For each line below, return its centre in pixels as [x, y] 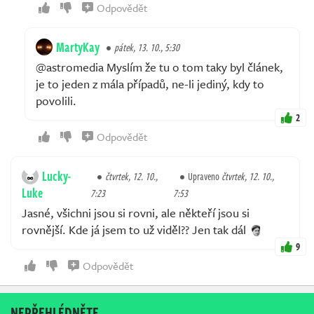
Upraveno [205, 176]
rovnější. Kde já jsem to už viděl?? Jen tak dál [135, 229]
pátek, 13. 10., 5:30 [147, 47]
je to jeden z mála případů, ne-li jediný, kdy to [150, 83]
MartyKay [78, 47]
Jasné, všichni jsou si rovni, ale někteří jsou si [136, 212]
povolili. [56, 100]
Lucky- [56, 176]
